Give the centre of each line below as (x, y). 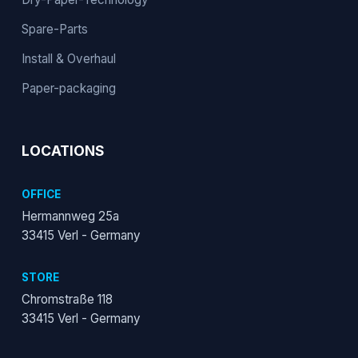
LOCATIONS (63, 151)
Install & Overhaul (68, 59)
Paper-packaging (68, 88)
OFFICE (41, 194)
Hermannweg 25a (70, 216)
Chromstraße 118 (67, 299)
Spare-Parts (54, 29)
